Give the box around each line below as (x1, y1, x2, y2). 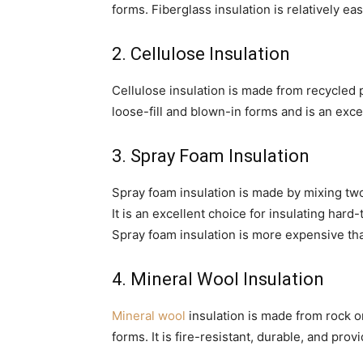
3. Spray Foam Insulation (112, 146, 310, 166)
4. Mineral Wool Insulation (112, 269, 324, 289)
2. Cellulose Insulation (112, 44, 290, 64)
